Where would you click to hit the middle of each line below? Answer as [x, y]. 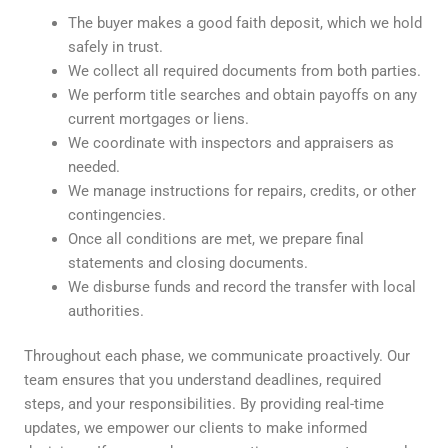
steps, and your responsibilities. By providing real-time [204, 404]
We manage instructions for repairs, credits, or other [241, 190]
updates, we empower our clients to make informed [195, 428]
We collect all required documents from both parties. [244, 70]
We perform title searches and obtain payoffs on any [242, 94]
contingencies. [116, 214]
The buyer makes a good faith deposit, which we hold [244, 22]
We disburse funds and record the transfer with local [241, 286]
